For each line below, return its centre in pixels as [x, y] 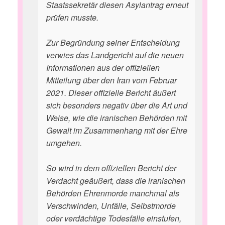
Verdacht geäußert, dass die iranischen [116, 181]
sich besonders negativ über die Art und [117, 105]
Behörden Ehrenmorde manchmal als [113, 193]
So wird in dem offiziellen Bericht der [111, 168]
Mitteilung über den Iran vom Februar [111, 80]
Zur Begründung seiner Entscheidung [113, 42]
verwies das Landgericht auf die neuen [115, 55]
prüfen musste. [72, 17]
